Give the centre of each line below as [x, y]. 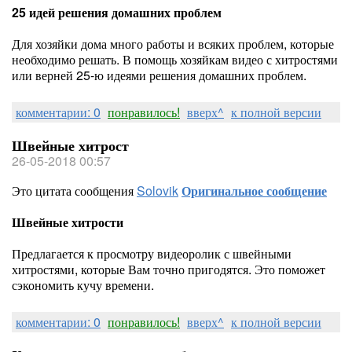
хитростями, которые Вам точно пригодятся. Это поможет [169, 269]
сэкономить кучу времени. [83, 285]
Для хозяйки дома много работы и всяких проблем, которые [173, 44]
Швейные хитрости [68, 222]
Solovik [158, 191]
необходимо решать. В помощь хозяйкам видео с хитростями [175, 59]
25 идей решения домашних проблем [117, 12]
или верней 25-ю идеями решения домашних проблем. [159, 75]
